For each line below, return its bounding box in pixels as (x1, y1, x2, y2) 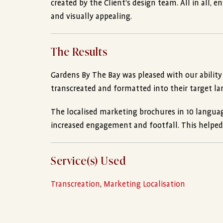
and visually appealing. (51, 12, 132, 21)
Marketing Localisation (104, 180, 185, 189)
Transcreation (51, 180, 100, 189)
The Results (51, 43, 108, 60)
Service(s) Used (51, 152, 126, 169)
